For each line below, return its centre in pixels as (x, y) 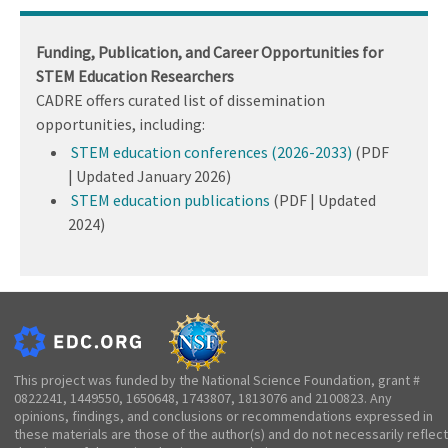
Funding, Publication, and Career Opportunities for (209, 51)
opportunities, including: (120, 123)
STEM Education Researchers (135, 75)
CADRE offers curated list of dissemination (180, 99)
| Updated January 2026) (149, 175)
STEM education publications (170, 199)
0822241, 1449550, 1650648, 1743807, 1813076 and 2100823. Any (203, 397)
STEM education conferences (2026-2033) (211, 151)
